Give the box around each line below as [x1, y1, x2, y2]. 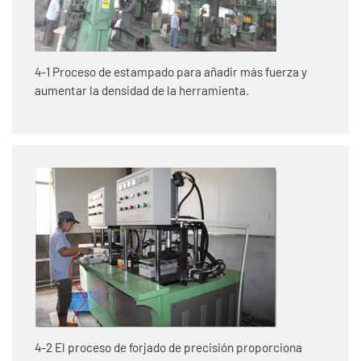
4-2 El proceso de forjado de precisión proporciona [35, 339, 302, 355]
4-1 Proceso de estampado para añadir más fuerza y [35, 64, 307, 79]
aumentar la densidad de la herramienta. [35, 82, 249, 98]
